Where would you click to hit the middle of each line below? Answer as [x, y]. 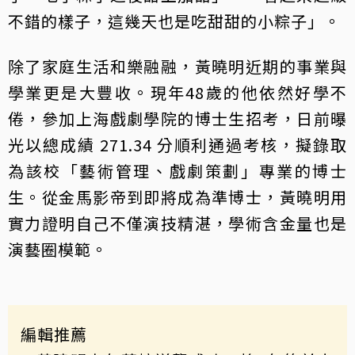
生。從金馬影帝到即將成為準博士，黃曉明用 [177, 197]
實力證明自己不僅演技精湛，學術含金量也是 [177, 223]
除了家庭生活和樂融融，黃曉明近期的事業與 [177, 67]
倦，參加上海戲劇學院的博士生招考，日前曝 [177, 119]
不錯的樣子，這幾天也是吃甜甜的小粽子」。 [174, 21]
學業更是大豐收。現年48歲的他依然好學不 [177, 93]
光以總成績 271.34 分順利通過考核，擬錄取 [177, 145]
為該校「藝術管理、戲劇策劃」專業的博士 [177, 171]
